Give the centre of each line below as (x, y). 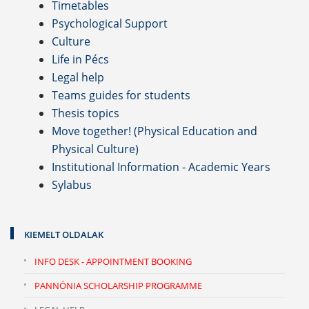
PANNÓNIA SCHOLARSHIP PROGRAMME (118, 286)
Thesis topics (86, 113)
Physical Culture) (95, 149)
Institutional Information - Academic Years (161, 167)
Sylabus (72, 185)
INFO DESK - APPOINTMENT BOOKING (113, 261)
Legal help (78, 77)
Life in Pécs (80, 59)
